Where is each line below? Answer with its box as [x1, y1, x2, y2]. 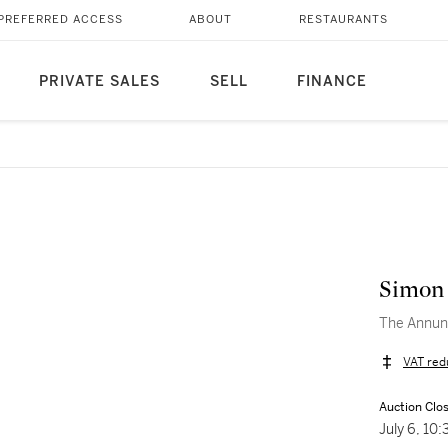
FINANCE [296, 73, 367, 90]
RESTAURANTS [298, 13, 388, 26]
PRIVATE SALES [38, 73, 160, 90]
